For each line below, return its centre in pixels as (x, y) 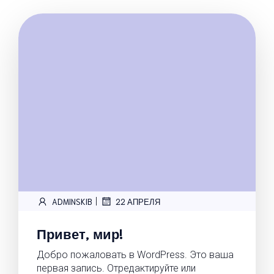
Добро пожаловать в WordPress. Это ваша (135, 255)
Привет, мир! (80, 233)
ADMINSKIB (72, 201)
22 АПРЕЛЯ (138, 201)
